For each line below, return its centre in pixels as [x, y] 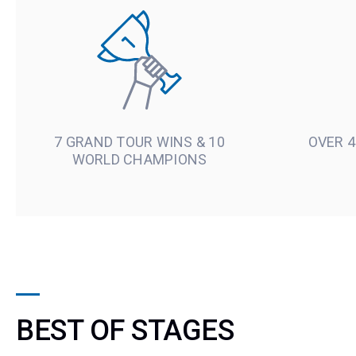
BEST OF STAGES [125, 331]
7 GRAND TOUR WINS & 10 [139, 142]
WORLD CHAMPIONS [139, 159]
